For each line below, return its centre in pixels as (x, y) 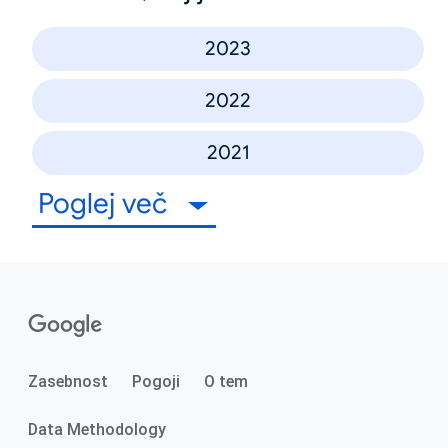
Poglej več (106, 203)
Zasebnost (68, 381)
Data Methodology (97, 429)
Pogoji (156, 381)
